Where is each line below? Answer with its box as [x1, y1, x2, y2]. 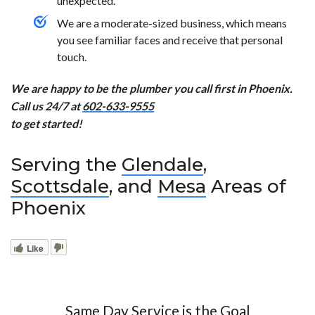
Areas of [206, 175, 286, 198]
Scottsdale [11, 175, 109, 198]
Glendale [122, 153, 203, 176]
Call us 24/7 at [11, 99, 82, 113]
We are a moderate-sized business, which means [57, 16, 287, 30]
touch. [57, 50, 86, 64]
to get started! [11, 117, 82, 131]
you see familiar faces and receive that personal [57, 33, 283, 47]
